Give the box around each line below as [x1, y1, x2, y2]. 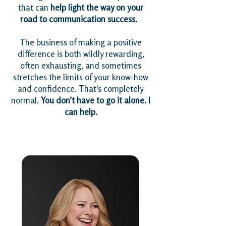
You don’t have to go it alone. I [41, 95, 150, 105]
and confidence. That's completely [18, 84, 144, 94]
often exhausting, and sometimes [20, 61, 141, 71]
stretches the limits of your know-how [13, 72, 148, 82]
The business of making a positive [20, 37, 142, 47]
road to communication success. [20, 14, 141, 24]
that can [18, 3, 50, 13]
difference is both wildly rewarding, [17, 49, 144, 59]
